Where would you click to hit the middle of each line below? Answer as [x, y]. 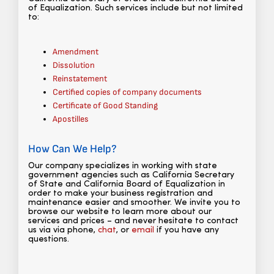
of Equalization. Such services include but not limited [135, 9]
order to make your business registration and [120, 194]
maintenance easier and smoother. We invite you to [134, 203]
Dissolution [74, 65]
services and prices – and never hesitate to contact [133, 221]
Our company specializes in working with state [123, 166]
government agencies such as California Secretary [131, 176]
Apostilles [71, 119]
